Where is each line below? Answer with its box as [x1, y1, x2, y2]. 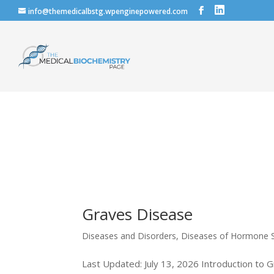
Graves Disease [82, 202, 193, 225]
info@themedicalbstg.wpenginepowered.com [28, 6, 188, 17]
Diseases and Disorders [82, 229, 177, 242]
